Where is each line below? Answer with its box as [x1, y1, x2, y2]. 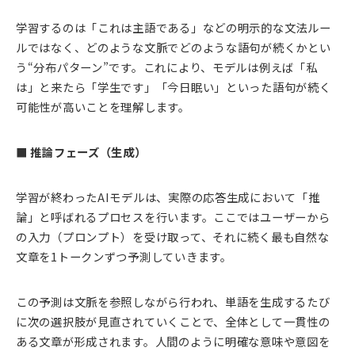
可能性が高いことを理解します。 [16, 97, 190, 115]
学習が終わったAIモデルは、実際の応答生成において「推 [16, 188, 320, 205]
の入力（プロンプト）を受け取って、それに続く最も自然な [16, 227, 330, 245]
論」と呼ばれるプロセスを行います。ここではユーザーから [16, 208, 330, 225]
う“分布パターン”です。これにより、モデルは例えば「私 [16, 58, 318, 75]
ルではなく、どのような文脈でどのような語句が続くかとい [16, 38, 331, 55]
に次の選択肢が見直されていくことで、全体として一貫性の [16, 312, 330, 330]
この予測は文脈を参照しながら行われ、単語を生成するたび [16, 292, 330, 310]
